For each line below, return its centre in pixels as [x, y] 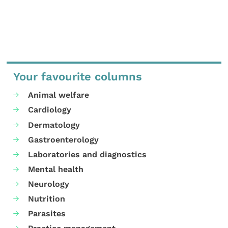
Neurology [49, 184]
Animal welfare [59, 95]
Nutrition [47, 199]
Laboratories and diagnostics [88, 154]
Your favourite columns [78, 76]
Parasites [47, 214]
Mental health [56, 169]
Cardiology [50, 110]
